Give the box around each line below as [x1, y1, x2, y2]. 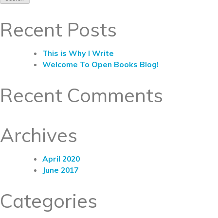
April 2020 [42, 153, 80, 163]
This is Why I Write [42, 48, 114, 58]
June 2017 [42, 164, 79, 175]
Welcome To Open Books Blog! [42, 59, 159, 69]
